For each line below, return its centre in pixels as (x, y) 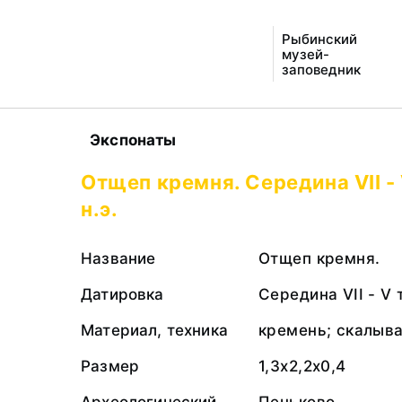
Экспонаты (133, 140)
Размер (110, 366)
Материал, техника (154, 330)
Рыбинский (319, 39)
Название (118, 258)
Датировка (122, 294)
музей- (305, 54)
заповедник (321, 69)
